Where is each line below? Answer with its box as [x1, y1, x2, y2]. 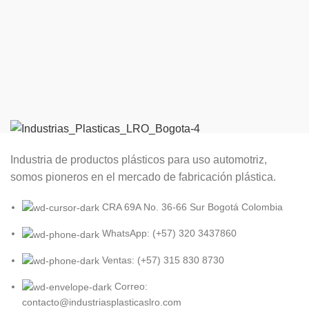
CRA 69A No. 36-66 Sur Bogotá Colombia [102, 201, 283, 213]
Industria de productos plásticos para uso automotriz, [10, 154, 267, 166]
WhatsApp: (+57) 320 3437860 [102, 228, 237, 239]
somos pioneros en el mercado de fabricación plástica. [10, 171, 276, 183]
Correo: [114, 281, 148, 292]
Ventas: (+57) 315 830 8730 [102, 254, 224, 266]
